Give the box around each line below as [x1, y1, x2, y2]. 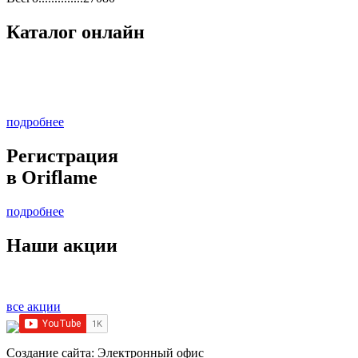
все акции [6, 300, 61, 314]
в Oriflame [6, 167, 97, 189]
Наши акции [6, 235, 117, 257]
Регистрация [6, 145, 118, 167]
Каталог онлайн [6, 21, 145, 42]
